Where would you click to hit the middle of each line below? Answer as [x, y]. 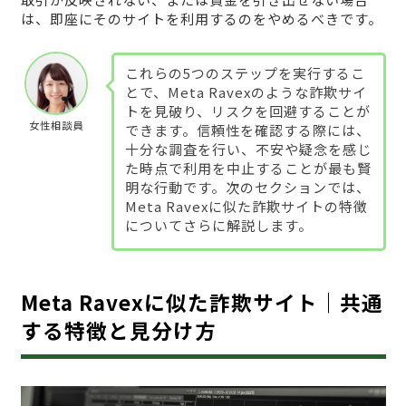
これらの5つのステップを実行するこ [245, 72]
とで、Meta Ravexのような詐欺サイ [246, 92]
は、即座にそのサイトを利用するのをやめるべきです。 [201, 19]
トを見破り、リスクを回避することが [247, 111]
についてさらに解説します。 [218, 225]
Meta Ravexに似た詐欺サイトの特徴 [246, 206]
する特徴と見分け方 [118, 329]
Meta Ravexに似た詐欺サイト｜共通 [202, 301]
